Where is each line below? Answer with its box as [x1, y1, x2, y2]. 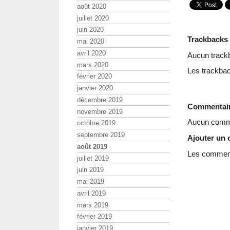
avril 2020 [77, 49, 106, 57]
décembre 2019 [77, 95, 123, 104]
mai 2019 [77, 178, 104, 186]
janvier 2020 [77, 84, 113, 92]
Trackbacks [187, 34, 228, 44]
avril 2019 [77, 189, 106, 197]
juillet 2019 [77, 154, 109, 162]
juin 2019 [77, 166, 104, 174]
